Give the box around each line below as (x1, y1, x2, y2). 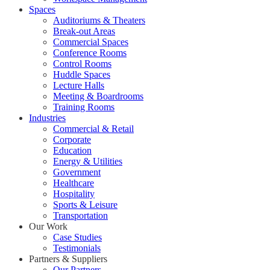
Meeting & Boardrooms (53, 91, 143, 101)
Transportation (53, 210, 108, 221)
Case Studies (53, 232, 102, 242)
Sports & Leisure (53, 199, 118, 210)
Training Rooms (53, 102, 115, 112)
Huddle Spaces (53, 69, 110, 80)
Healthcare (53, 178, 94, 188)
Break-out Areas (53, 26, 115, 36)
